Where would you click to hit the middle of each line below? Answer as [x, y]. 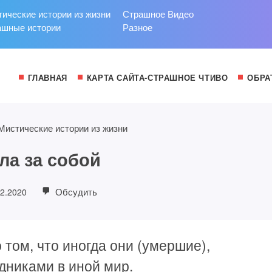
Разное [138, 27]
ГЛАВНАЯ [47, 77]
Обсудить [75, 192]
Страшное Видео [158, 14]
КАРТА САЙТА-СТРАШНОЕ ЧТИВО [157, 77]
